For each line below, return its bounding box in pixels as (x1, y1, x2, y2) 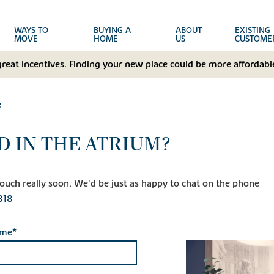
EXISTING (234, 25, 270, 36)
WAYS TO (14, 25, 49, 36)
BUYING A (93, 25, 131, 36)
